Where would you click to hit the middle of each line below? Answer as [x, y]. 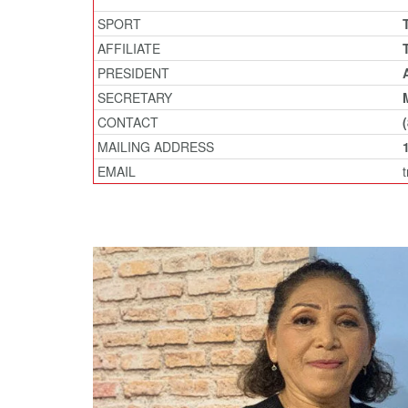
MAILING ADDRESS [154, 147]
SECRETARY [133, 97]
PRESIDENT [132, 73]
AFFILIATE [127, 48]
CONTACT [126, 122]
